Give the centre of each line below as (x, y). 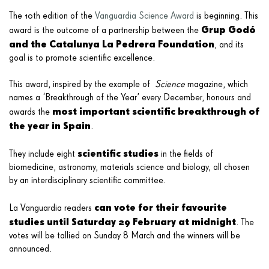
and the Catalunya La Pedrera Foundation (112, 44)
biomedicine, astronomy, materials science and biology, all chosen (129, 167)
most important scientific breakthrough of (156, 111)
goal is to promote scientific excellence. (82, 58)
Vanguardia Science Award (144, 16)
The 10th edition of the (52, 16)
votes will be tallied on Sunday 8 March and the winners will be (125, 236)
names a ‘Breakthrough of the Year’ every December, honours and (130, 98)
